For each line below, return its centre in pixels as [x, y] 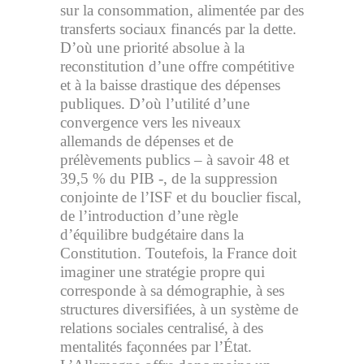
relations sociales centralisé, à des [162, 328]
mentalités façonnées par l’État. [156, 347]
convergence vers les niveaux [151, 122]
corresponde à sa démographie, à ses [172, 290]
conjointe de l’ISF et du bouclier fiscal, [181, 197]
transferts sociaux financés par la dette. [178, 29]
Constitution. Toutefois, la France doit [178, 253]
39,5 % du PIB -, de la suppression [169, 178]
